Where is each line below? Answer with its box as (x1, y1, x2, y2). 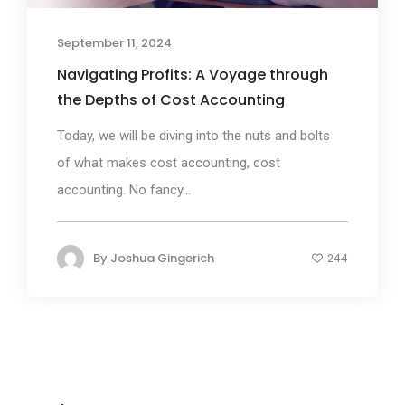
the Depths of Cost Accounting (57, 89, 285, 110)
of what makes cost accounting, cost (57, 154, 280, 171)
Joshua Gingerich (110, 249, 214, 267)
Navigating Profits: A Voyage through (57, 63, 328, 85)
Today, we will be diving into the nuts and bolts (57, 127, 330, 144)
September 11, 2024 (57, 33, 172, 52)
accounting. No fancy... (57, 181, 191, 198)
